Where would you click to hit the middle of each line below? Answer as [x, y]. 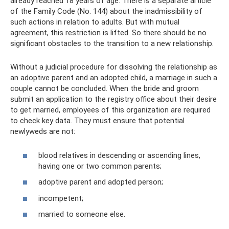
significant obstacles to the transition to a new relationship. [112, 43]
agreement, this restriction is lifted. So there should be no [108, 33]
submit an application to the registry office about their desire [113, 99]
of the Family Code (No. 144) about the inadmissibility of [106, 11]
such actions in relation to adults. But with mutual [95, 22]
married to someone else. [82, 214]
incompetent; [61, 198]
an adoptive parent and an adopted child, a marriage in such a [114, 78]
